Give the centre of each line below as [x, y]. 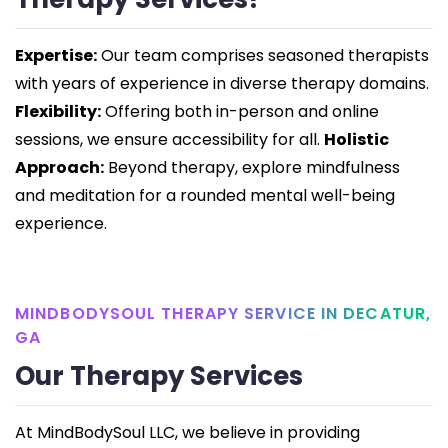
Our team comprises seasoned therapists [263, 56]
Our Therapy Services [159, 376]
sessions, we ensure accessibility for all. [167, 140]
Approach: [59, 168]
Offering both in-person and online [240, 112]
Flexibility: [58, 112]
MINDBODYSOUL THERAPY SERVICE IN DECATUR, [223, 314]
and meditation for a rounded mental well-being [205, 196]
